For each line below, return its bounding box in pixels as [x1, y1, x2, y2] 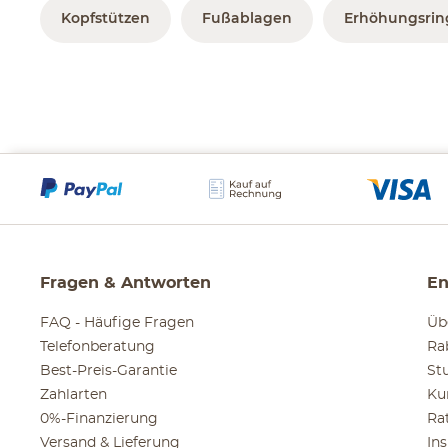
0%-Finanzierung [40, 412, 158, 427]
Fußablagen [202, 12, 293, 27]
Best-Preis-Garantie [40, 364, 177, 379]
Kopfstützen [61, 12, 151, 27]
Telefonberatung [40, 340, 155, 355]
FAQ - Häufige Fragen [40, 316, 194, 331]
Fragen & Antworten [40, 275, 211, 292]
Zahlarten [40, 388, 107, 403]
